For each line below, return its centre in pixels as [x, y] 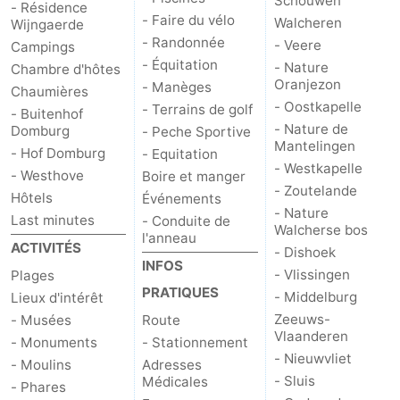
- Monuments [54, 342]
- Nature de [311, 129]
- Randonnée [184, 42]
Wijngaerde [47, 24]
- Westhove [47, 175]
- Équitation [180, 64]
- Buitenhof [47, 113]
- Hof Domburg [58, 153]
